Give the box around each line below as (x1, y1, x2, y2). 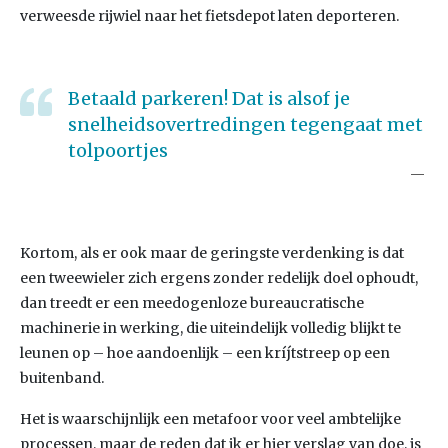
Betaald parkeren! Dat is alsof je (68, 87, 350, 110)
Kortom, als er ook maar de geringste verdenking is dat (20, 244, 404, 262)
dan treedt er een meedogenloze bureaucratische (20, 294, 364, 312)
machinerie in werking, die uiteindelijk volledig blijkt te (20, 319, 401, 337)
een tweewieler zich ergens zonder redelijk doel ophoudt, (20, 269, 418, 287)
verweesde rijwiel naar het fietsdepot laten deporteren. (20, 7, 399, 25)
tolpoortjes (68, 139, 168, 162)
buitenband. (20, 369, 104, 387)
